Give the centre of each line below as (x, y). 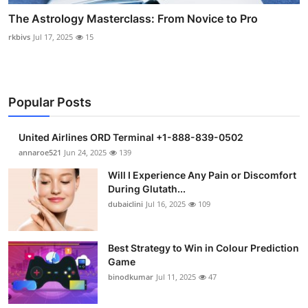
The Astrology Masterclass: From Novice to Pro (133, 18)
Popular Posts (50, 102)
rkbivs (19, 36)
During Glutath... (147, 188)
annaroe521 (40, 152)
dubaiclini (125, 203)
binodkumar (131, 276)
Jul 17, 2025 (53, 36)
